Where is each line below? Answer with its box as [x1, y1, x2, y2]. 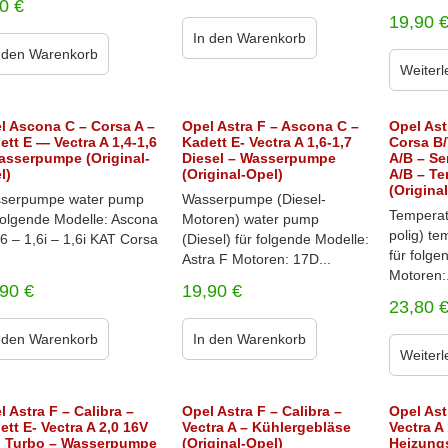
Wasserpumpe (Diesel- [181, 191, 326, 207]
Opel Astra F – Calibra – [181, 403, 342, 419]
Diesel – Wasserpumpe [181, 150, 336, 166]
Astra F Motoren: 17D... [181, 251, 331, 267]
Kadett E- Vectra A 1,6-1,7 [181, 134, 352, 150]
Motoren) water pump [181, 211, 319, 227]
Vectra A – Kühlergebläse [181, 419, 351, 435]
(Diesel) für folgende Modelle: [181, 231, 369, 247]
